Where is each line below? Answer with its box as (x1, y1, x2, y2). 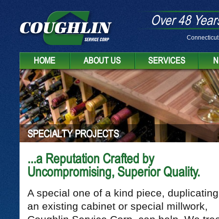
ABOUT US (84, 55, 121, 66)
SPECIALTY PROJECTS (27, 128, 119, 139)
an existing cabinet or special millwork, (27, 200, 208, 212)
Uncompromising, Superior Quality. (27, 164, 200, 180)
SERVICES (148, 55, 185, 66)
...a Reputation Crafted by (27, 151, 154, 167)
